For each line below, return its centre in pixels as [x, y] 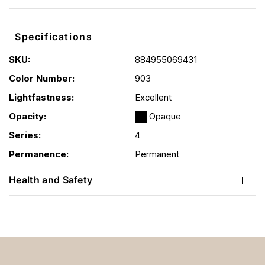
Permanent [157, 154]
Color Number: [42, 79]
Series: [25, 135]
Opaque [164, 117]
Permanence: [39, 154]
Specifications [54, 37]
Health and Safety [51, 180]
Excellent [153, 98]
